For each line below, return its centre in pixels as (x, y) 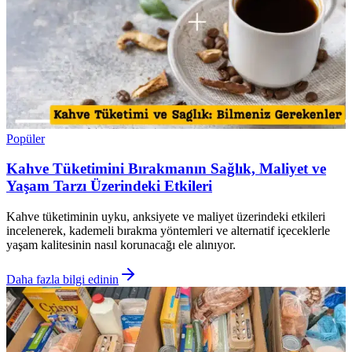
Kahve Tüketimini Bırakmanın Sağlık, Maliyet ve (166, 169)
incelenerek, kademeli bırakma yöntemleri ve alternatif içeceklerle (168, 231)
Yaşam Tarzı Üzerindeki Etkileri (109, 186)
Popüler (26, 138)
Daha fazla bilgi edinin (62, 280)
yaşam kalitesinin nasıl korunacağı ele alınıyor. (121, 245)
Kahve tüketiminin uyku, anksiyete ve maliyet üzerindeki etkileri (166, 217)
